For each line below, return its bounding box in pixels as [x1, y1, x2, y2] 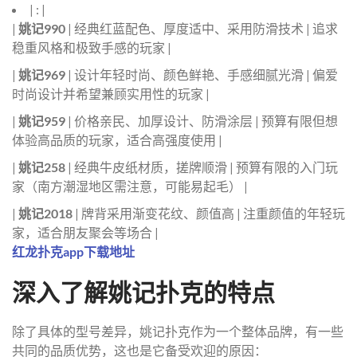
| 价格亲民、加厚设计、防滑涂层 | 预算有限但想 [65, 112, 338, 128]
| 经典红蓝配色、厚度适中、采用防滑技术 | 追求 [65, 20, 338, 36]
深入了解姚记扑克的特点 [12, 277, 275, 306]
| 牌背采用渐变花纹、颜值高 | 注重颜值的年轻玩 [73, 205, 345, 221]
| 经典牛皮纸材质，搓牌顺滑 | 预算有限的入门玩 [65, 159, 338, 175]
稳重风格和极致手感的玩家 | [12, 39, 171, 55]
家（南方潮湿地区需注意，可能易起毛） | [12, 178, 248, 194]
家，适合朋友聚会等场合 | [12, 224, 159, 240]
